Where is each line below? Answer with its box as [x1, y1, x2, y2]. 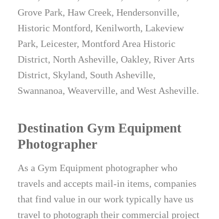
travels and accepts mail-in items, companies [18, 178, 197, 189]
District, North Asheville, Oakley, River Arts [18, 54, 195, 65]
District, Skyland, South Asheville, [18, 69, 156, 81]
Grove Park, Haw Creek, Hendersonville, [18, 7, 180, 18]
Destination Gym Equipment [18, 121, 182, 136]
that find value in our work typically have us [18, 194, 194, 205]
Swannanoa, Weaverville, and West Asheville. [18, 85, 199, 96]
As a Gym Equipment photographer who [18, 162, 178, 174]
